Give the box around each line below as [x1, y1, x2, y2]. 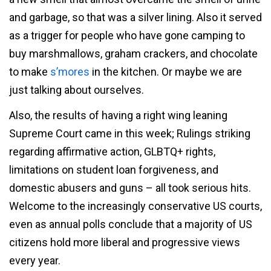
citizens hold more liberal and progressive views [9, 235, 240, 249]
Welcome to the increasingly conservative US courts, [9, 199, 262, 212]
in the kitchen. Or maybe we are [92, 65, 242, 79]
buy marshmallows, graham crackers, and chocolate [9, 47, 258, 60]
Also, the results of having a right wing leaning [9, 108, 227, 122]
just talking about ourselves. [9, 83, 144, 97]
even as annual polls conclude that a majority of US [9, 217, 252, 230]
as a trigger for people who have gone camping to [9, 29, 245, 42]
